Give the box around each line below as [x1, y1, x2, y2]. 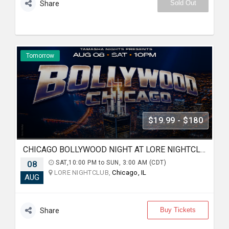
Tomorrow [26, 52, 54, 59]
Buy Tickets [160, 206, 196, 214]
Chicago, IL [112, 169, 147, 176]
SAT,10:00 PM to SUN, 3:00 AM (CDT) [54, 159, 166, 166]
